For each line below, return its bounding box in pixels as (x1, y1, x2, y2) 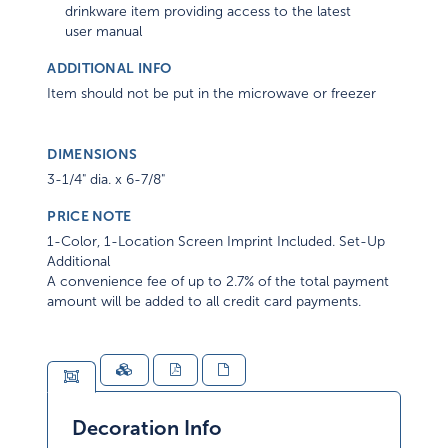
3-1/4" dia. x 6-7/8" (47, 172, 166, 188)
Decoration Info (72, 417, 223, 440)
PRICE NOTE (47, 208, 132, 225)
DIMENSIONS (47, 146, 138, 163)
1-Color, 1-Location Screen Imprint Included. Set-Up (47, 234, 386, 250)
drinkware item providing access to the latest (65, 4, 352, 20)
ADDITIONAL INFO (47, 60, 172, 77)
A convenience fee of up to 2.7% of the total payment (47, 274, 390, 290)
